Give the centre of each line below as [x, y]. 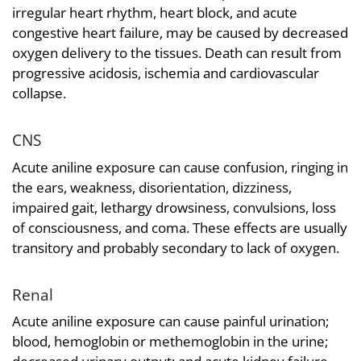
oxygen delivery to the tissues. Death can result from [177, 53]
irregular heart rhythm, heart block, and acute [155, 13]
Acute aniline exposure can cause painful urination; [170, 322]
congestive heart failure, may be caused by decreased [180, 33]
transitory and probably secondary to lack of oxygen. [176, 247]
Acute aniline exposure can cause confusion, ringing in [180, 167]
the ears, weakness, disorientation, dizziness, [152, 187]
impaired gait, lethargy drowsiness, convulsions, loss [174, 207]
